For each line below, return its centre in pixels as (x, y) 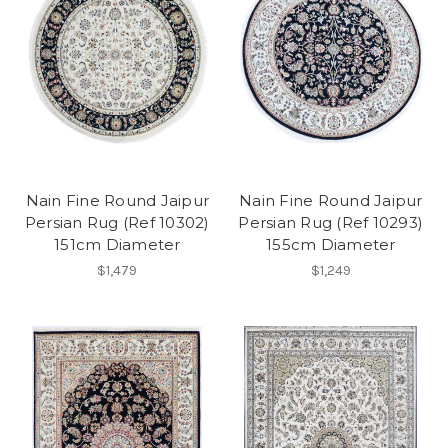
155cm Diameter (331, 245)
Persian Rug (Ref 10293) (331, 223)
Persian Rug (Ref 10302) (117, 223)
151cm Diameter (117, 245)
